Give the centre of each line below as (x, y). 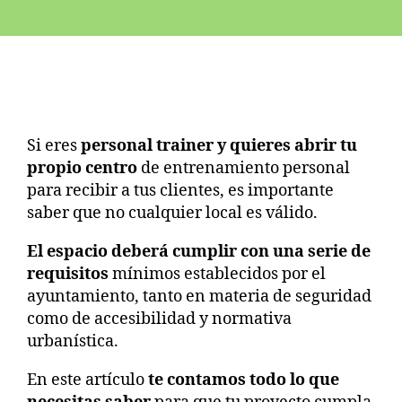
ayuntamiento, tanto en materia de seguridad (199, 296)
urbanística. (73, 341)
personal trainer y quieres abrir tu (219, 145)
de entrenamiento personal (244, 168)
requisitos (68, 274)
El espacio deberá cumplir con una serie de (199, 251)
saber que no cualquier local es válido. (174, 213)
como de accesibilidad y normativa (159, 319)
